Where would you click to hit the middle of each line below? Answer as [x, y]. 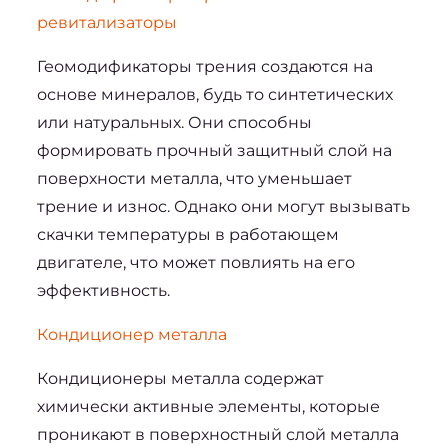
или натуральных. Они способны [174, 122]
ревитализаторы [106, 22]
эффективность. [103, 290]
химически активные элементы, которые [208, 406]
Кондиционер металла [131, 334]
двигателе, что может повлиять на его [195, 262]
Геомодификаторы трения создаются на [204, 66]
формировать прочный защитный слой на [214, 150]
